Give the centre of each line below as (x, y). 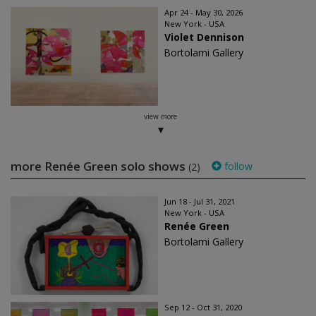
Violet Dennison (204, 37)
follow (237, 166)
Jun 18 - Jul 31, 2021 (200, 201)
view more (160, 116)
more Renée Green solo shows (99, 166)
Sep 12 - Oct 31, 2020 (203, 307)
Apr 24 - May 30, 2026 (203, 12)
